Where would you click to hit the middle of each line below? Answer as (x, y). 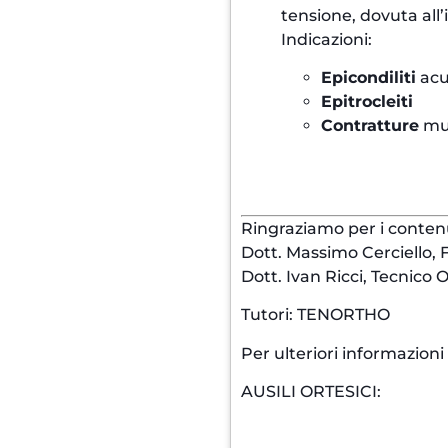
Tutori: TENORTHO (316, 315)
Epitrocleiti (367, 101)
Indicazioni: (327, 39)
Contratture (370, 125)
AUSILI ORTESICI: (311, 391)
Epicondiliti (369, 77)
